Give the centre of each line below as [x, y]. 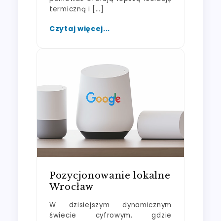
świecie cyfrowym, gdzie [110, 215]
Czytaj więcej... [80, 28]
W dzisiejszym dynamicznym [110, 205]
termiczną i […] [77, 9]
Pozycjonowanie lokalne [110, 175]
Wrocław [72, 186]
